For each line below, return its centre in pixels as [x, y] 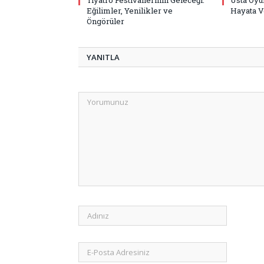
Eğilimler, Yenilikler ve [130, 10]
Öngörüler [105, 21]
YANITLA [103, 57]
